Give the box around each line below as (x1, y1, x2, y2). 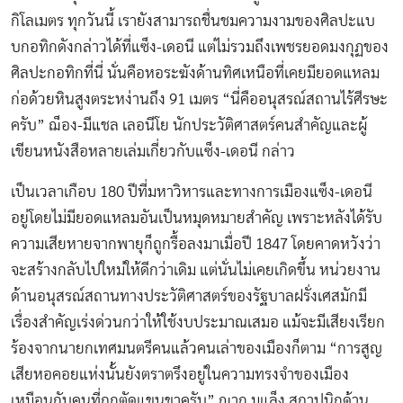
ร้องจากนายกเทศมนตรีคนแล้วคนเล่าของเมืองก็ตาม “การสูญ (11, 340, 382, 356)
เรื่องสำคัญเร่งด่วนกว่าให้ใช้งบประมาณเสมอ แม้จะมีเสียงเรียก (11, 314, 385, 330)
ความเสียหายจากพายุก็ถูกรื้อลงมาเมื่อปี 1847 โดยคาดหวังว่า (11, 236, 381, 252)
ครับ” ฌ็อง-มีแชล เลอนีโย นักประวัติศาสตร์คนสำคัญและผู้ (11, 117, 367, 133)
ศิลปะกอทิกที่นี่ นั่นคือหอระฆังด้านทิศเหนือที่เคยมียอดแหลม (11, 65, 380, 81)
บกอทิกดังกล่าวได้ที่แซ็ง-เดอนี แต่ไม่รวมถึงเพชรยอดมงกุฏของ (11, 39, 389, 55)
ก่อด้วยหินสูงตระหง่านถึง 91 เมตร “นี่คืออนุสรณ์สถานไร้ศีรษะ (11, 91, 388, 107)
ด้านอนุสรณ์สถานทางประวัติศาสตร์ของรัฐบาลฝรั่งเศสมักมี (11, 288, 367, 304)
